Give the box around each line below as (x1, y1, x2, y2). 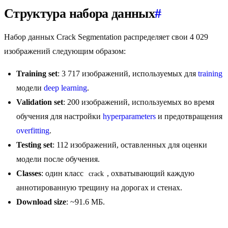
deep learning (44, 83, 87, 93)
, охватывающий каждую (107, 169, 196, 178)
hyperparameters (103, 112, 156, 121)
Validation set (16, 98, 63, 107)
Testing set (16, 140, 52, 150)
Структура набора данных (4, 6, 155, 21)
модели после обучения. (16, 155, 100, 164)
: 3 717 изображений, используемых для (58, 69, 198, 78)
